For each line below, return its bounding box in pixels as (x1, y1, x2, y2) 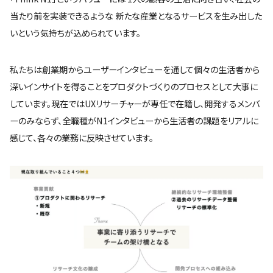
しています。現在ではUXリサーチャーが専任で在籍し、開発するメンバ (10, 97, 260, 110)
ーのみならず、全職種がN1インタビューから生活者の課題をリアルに (10, 114, 258, 127)
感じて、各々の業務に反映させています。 (10, 131, 154, 144)
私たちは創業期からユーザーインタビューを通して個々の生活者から (10, 63, 260, 76)
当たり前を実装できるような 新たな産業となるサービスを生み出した (10, 9, 262, 22)
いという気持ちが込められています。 (10, 26, 141, 39)
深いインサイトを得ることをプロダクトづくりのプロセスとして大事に (10, 80, 258, 93)
